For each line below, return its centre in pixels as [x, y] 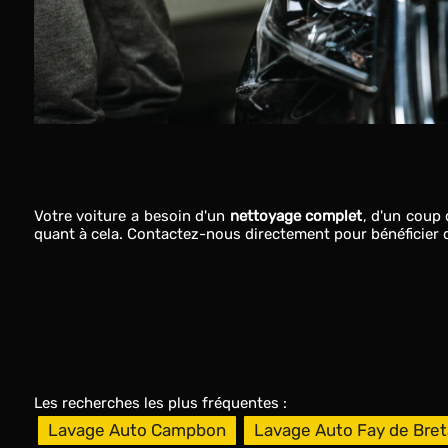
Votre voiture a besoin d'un [131, 216]
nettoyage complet [296, 216]
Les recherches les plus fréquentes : [160, 403]
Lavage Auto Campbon [136, 430]
